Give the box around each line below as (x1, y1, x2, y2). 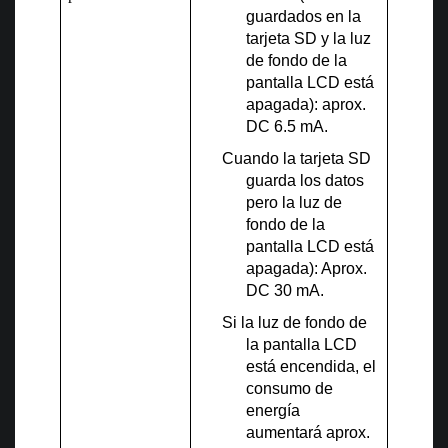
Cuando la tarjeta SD (222, 150, 372, 168)
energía (246, 402, 301, 420)
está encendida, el (246, 358, 377, 376)
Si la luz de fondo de (222, 314, 368, 332)
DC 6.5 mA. (246, 118, 329, 136)
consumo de (246, 380, 334, 398)
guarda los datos (246, 172, 365, 190)
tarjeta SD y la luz (246, 30, 372, 48)
